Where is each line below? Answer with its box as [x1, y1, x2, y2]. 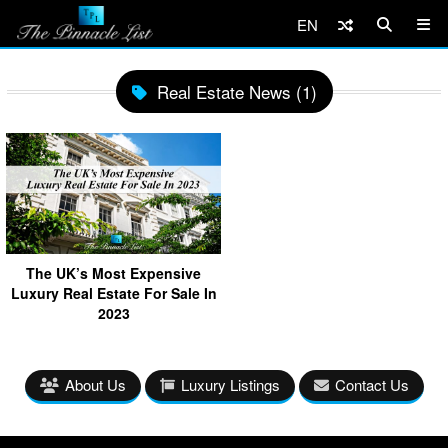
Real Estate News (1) [156, 79, 317, 104]
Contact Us [334, 373, 409, 395]
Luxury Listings [180, 373, 280, 395]
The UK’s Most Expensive [26, 262, 201, 283]
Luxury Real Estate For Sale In [10, 282, 217, 303]
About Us [64, 373, 126, 395]
